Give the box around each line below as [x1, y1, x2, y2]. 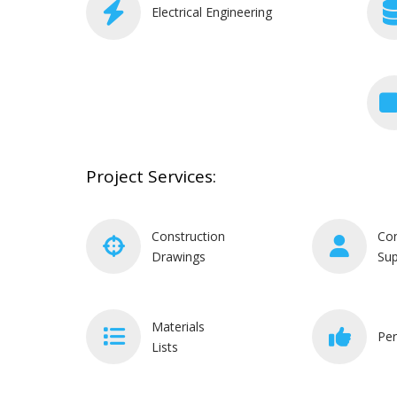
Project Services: [86, 164, 216, 188]
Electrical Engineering [152, 3, 272, 20]
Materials [152, 317, 205, 335]
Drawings [152, 247, 206, 265]
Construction [152, 227, 225, 245]
